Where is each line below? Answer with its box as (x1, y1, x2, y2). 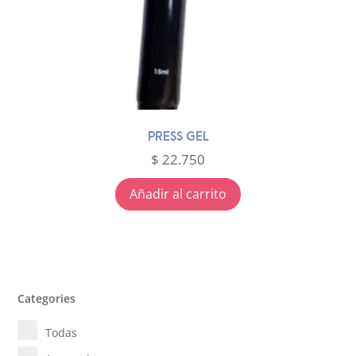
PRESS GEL (147, 130, 209, 145)
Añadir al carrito (130, 184, 226, 203)
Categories (17, 290, 76, 306)
